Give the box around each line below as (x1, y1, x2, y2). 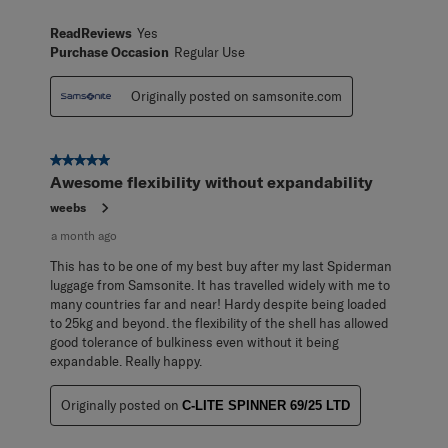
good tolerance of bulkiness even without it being (50, 333, 339, 350)
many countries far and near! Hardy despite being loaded (50, 295, 387, 312)
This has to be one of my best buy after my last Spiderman (50, 257, 392, 274)
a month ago (51, 227, 117, 243)
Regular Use (174, 43, 245, 60)
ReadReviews (50, 24, 132, 41)
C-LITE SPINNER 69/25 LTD (182, 397, 350, 413)
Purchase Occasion (50, 43, 169, 60)
